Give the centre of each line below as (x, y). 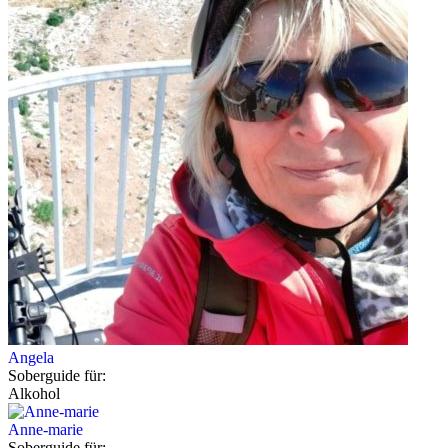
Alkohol (34, 393)
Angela (31, 357)
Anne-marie (45, 429)
